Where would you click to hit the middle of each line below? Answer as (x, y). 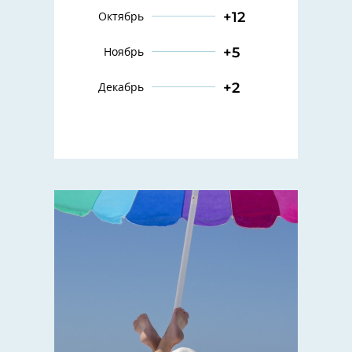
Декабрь (121, 88)
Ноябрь (123, 52)
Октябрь (121, 17)
